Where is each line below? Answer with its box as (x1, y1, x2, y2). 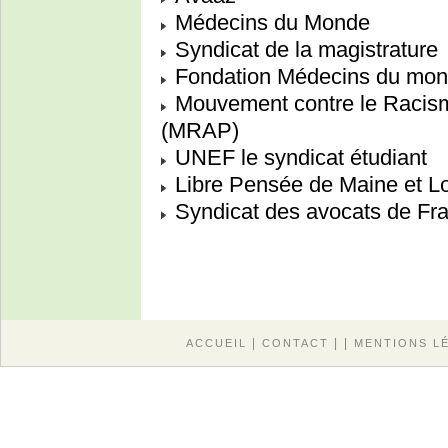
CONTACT (261, 337, 329, 350)
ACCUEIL (185, 337, 247, 350)
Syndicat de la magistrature (169, 37, 438, 63)
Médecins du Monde (169, 10, 370, 36)
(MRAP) (161, 118, 239, 144)
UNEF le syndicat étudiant (169, 145, 427, 171)
